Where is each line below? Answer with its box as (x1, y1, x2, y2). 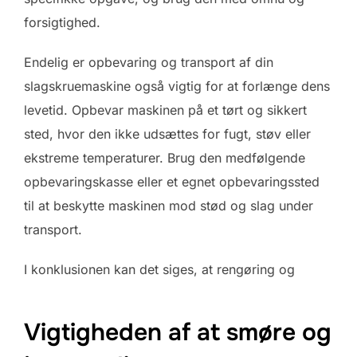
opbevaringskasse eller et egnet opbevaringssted (24, 173, 320, 190)
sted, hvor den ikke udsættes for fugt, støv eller (24, 125, 311, 142)
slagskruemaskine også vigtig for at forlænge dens (24, 77, 330, 94)
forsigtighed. (24, 14, 100, 30)
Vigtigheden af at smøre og (24, 317, 331, 348)
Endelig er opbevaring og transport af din (24, 53, 273, 70)
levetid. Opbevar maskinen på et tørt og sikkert (24, 101, 307, 118)
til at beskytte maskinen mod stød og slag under (24, 197, 313, 214)
